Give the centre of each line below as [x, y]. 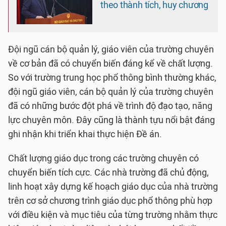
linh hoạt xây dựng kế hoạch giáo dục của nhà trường [113, 187]
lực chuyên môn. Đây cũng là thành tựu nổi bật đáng [111, 120]
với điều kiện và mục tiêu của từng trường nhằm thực [113, 215]
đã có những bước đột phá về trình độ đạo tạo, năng [110, 106]
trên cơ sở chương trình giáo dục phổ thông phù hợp [110, 201]
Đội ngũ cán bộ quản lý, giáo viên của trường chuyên [111, 49]
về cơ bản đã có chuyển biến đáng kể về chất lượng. [110, 64]
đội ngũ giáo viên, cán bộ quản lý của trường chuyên [111, 92]
